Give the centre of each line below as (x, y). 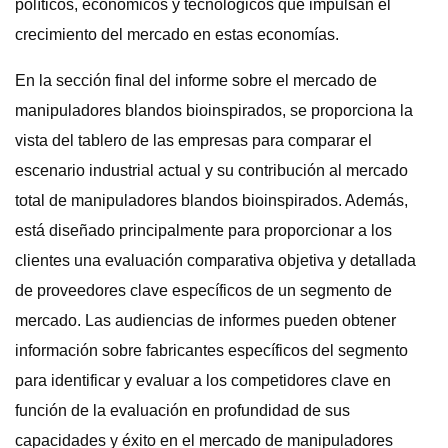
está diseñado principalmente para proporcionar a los (203, 230)
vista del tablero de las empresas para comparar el (193, 140)
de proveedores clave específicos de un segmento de (203, 290)
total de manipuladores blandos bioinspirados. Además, (211, 200)
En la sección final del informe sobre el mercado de (196, 80)
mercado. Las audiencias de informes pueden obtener (205, 320)
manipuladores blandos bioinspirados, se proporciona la (214, 110)
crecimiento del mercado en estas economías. (177, 34)
